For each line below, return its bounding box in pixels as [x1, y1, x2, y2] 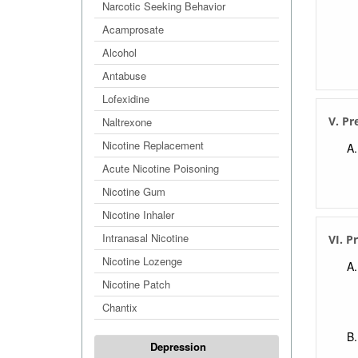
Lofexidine [102, 91, 149, 106]
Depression [150, 339, 207, 354]
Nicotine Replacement [102, 137, 204, 153]
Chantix [102, 300, 137, 315]
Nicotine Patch [102, 276, 170, 292]
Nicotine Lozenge [102, 253, 182, 268]
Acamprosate [102, 22, 164, 37]
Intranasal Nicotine [102, 230, 189, 245]
